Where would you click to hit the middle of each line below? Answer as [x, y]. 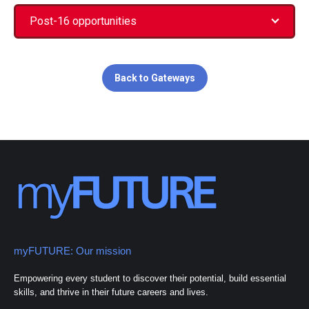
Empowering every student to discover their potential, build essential [150, 278]
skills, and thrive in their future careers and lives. [111, 292]
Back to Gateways [154, 78]
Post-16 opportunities [83, 21]
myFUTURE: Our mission [72, 250]
